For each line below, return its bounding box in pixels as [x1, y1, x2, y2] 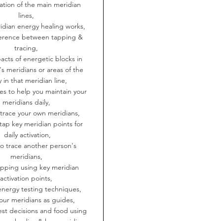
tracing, [14, 43, 40, 52]
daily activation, [3, 130, 51, 139]
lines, [18, 10, 36, 20]
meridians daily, [2, 97, 52, 107]
